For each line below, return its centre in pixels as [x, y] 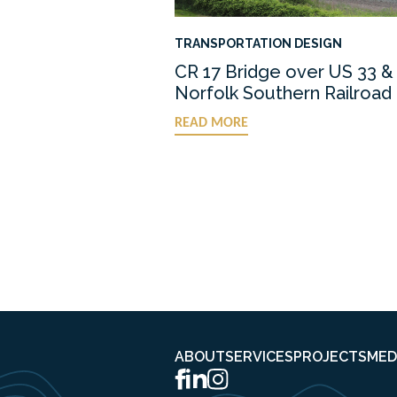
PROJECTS [330, 356]
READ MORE [211, 123]
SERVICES [259, 356]
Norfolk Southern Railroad [283, 93]
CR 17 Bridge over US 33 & [284, 71]
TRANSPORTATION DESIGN [258, 43]
